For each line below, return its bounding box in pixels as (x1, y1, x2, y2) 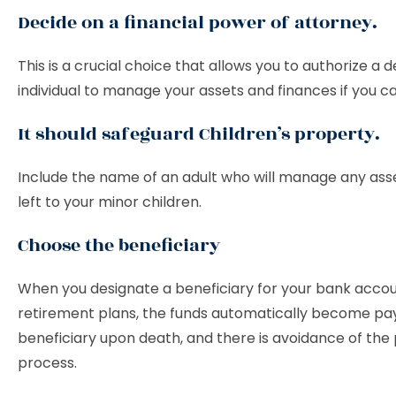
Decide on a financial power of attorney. (18, 9, 377, 36)
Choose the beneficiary (18, 232, 220, 259)
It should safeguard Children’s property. (18, 120, 380, 148)
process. (18, 353, 80, 373)
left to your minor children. (18, 192, 205, 212)
